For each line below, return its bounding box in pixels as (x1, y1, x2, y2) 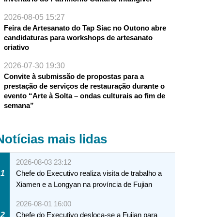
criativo (3, 43, 29, 52)
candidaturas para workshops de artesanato (3, 33, 153, 42)
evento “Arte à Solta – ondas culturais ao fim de (3, 92, 165, 100)
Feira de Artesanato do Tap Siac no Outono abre (3, 24, 166, 32)
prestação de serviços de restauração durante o (3, 82, 165, 91)
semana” (3, 101, 34, 110)
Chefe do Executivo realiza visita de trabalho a (16, 169, 162, 178)
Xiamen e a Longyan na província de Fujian (16, 180, 153, 189)
